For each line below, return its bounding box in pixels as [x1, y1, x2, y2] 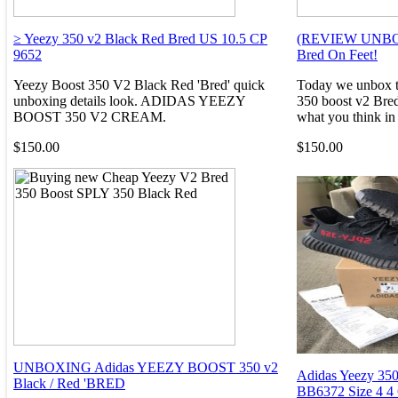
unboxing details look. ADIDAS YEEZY [13, 92, 245, 108]
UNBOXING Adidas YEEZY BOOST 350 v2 [13, 359, 278, 375]
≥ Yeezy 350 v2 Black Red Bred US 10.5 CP [13, 30, 267, 46]
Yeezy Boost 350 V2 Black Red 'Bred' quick [13, 76, 265, 92]
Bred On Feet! [297, 46, 378, 62]
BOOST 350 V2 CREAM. [13, 108, 166, 124]
